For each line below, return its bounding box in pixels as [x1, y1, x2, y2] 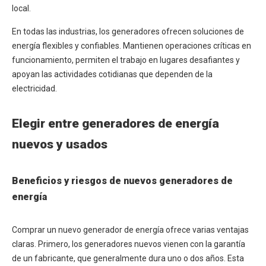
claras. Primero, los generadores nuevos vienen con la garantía [12, 239, 245, 249]
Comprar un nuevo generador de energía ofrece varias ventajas [12, 225, 249, 235]
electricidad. [12, 84, 57, 94]
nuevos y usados [12, 137, 107, 152]
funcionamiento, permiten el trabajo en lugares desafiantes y [12, 55, 240, 65]
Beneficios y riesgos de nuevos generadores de [12, 175, 233, 187]
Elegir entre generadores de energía [12, 116, 219, 131]
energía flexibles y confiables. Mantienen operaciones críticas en [12, 41, 251, 51]
